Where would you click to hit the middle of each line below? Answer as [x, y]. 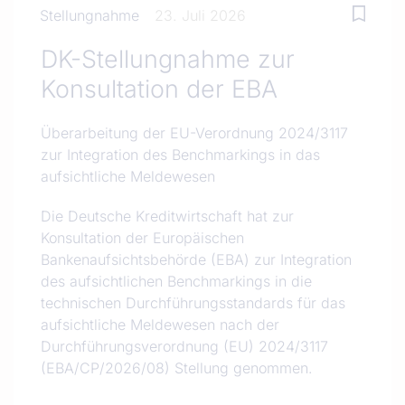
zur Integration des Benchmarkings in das [180, 155]
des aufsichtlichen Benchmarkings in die [176, 281]
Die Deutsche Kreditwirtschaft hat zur [167, 216]
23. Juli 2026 [200, 15]
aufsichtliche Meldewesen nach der [160, 325]
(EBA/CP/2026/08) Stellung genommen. [177, 368]
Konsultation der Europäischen [142, 238]
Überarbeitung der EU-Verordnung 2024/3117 [194, 133]
